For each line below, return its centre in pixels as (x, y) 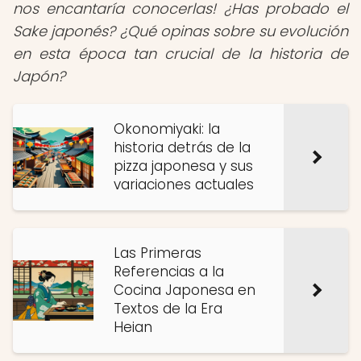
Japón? (39, 76)
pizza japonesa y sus (183, 166)
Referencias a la (169, 272)
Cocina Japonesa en (185, 290)
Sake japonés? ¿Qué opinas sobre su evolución (180, 31)
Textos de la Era (168, 309)
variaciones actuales (184, 185)
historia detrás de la (182, 147)
